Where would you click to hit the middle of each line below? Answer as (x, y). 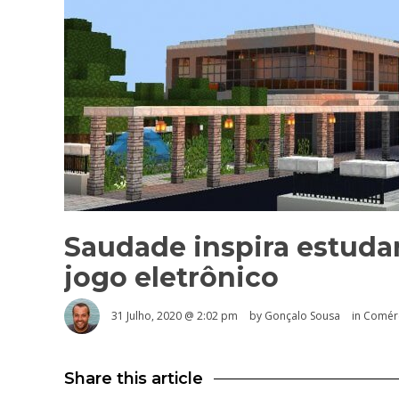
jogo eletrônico (171, 277)
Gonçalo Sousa (302, 316)
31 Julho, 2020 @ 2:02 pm (175, 316)
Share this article (134, 379)
